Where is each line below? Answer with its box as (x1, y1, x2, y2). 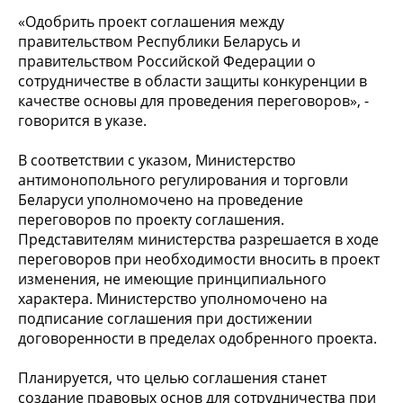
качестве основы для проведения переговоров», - (18, 90, 369, 111)
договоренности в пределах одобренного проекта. (18, 327, 377, 348)
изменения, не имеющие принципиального (18, 268, 327, 289)
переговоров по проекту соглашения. (18, 209, 284, 229)
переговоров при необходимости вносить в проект (18, 248, 380, 269)
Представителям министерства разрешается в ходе (18, 228, 379, 249)
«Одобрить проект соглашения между (18, 11, 284, 31)
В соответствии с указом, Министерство (18, 149, 296, 170)
